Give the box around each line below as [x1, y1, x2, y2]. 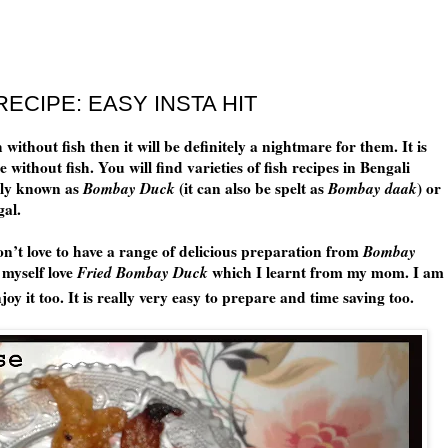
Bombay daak [328, 177, 417, 200]
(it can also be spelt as [175, 177, 328, 200]
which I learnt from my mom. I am [212, 261, 444, 284]
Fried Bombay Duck [77, 261, 212, 284]
